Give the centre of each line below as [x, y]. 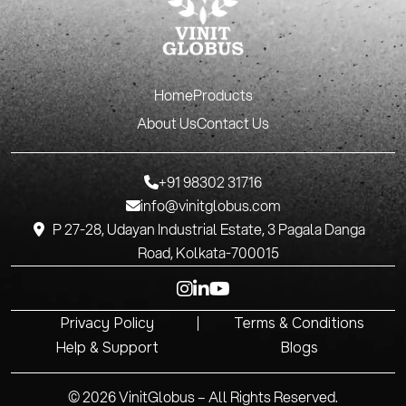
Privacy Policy [107, 324]
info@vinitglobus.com [210, 207]
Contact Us [233, 124]
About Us [167, 124]
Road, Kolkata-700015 [208, 254]
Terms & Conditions [299, 324]
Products [222, 96]
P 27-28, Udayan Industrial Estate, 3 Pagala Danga [208, 230]
